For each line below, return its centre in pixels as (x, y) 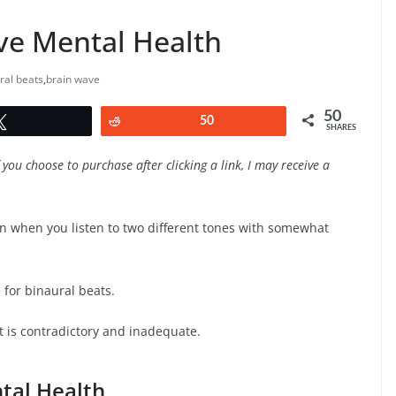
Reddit (151, 122)
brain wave (73, 80)
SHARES (341, 128)
